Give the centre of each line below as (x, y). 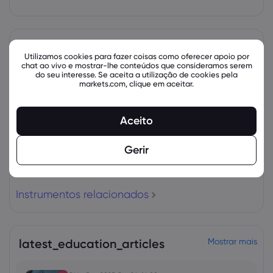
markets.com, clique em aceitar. (136, 83)
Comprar (168, 73)
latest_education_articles (92, 244)
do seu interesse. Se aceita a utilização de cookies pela (136, 74)
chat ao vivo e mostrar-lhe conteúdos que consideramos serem (136, 65)
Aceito (136, 121)
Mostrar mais (232, 241)
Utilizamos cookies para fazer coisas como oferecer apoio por (136, 56)
